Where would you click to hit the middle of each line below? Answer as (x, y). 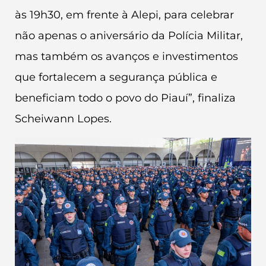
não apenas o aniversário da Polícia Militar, (129, 35)
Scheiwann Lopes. (63, 118)
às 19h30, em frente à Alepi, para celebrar (124, 15)
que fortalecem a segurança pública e (116, 77)
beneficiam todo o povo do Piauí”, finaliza (125, 98)
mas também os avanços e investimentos (126, 56)
